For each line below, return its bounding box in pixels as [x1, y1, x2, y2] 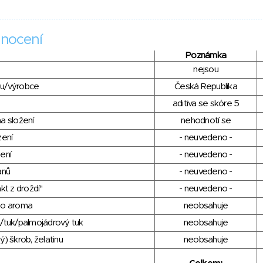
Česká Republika [174, 82, 237, 92]
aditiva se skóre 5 [172, 99, 240, 109]
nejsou [193, 65, 218, 75]
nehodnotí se [181, 116, 231, 126]
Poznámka [186, 51, 226, 60]
